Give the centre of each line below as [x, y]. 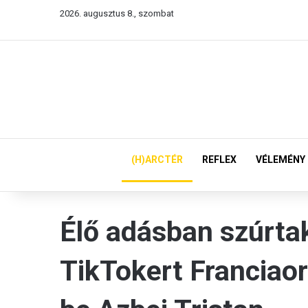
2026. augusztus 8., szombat [117, 13]
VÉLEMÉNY [280, 159]
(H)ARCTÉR [157, 159]
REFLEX [219, 159]
